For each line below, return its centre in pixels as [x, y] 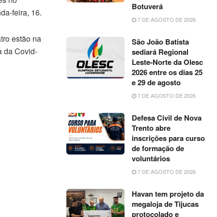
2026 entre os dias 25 [167, 72]
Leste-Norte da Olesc [168, 62]
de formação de [158, 148]
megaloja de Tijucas [165, 204]
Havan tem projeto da [168, 194]
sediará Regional [160, 52]
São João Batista [161, 42]
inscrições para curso [169, 138]
